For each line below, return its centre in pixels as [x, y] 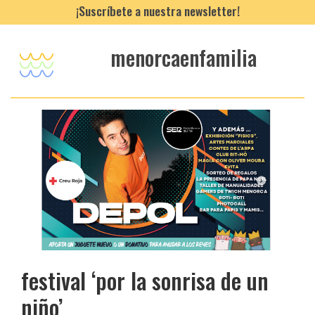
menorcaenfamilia [184, 58]
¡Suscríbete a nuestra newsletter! [157, 11]
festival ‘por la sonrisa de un [145, 280]
